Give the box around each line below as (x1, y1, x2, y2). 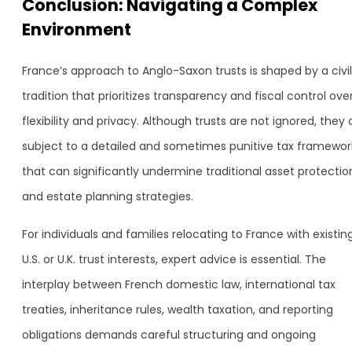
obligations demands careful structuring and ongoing (22, 327, 316, 343)
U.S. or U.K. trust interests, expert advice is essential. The (22, 251, 326, 267)
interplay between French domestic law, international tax (22, 277, 335, 292)
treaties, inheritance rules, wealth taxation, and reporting (22, 302, 333, 317)
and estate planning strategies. (22, 189, 193, 204)
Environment (22, 18, 131, 41)
